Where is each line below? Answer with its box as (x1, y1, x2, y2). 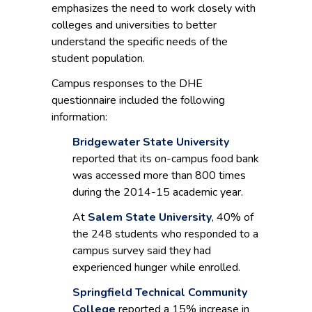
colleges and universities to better (52, 17, 217, 33)
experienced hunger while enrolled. (72, 260, 240, 276)
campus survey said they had (72, 243, 211, 259)
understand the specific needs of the (52, 34, 228, 50)
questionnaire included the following (52, 93, 225, 109)
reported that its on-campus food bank (72, 151, 259, 167)
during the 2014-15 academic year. (72, 185, 243, 201)
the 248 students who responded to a (72, 226, 258, 242)
